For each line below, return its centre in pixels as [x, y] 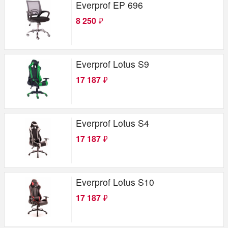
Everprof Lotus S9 [112, 64]
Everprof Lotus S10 [115, 182]
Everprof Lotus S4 [112, 123]
